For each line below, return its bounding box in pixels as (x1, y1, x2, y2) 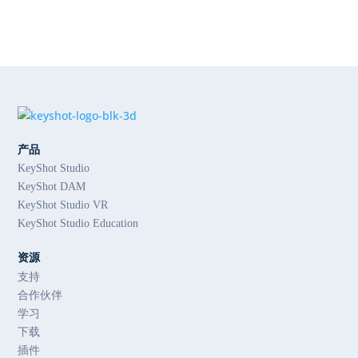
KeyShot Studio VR (18, 199, 109, 211)
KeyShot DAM (18, 181, 86, 193)
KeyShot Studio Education (18, 217, 139, 229)
